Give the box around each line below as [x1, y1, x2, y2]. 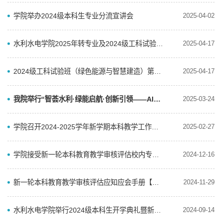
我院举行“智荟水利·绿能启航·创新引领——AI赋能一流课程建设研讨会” [154, 95, 161, 103]
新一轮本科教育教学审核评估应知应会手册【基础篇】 [152, 178, 159, 186]
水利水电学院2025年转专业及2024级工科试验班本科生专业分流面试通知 [156, 39, 163, 48]
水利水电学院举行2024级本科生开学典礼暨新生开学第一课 [154, 206, 161, 214]
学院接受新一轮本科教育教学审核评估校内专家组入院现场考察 [152, 150, 159, 159]
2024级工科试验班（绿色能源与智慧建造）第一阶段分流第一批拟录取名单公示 [154, 67, 161, 75]
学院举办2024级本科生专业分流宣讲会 [13, 11, 133, 20]
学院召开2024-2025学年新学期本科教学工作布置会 [152, 122, 159, 131]
